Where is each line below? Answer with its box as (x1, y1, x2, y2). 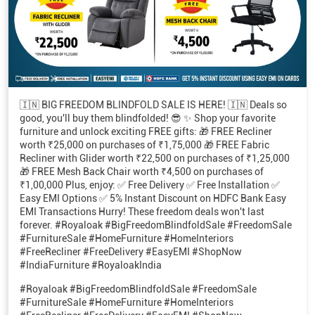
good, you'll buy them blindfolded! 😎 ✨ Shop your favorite (20, 20, 276, 32)
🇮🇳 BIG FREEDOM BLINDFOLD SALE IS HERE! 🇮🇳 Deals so (20, 6, 287, 18)
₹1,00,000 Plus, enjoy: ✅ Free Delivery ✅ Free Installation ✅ (20, 86, 280, 98)
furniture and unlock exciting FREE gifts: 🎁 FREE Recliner (20, 33, 272, 45)
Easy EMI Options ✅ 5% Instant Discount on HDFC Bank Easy (20, 100, 286, 112)
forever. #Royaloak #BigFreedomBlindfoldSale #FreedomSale (20, 127, 292, 139)
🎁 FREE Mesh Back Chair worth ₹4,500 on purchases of (20, 73, 264, 85)
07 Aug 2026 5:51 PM (70, 254, 165, 266)
